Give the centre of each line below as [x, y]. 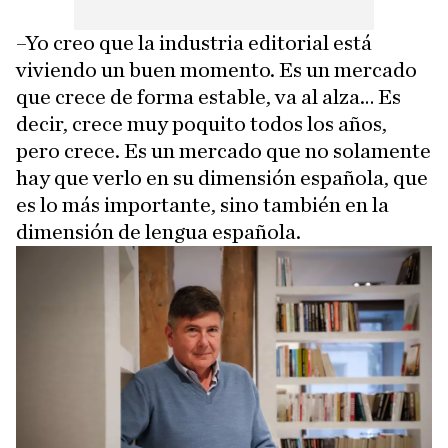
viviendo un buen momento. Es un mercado [216, 69]
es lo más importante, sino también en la [202, 204]
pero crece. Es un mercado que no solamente [223, 150]
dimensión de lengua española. [158, 231]
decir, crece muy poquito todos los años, [201, 123]
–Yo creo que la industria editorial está [194, 42]
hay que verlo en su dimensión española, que [222, 177]
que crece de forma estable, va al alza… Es [208, 96]
